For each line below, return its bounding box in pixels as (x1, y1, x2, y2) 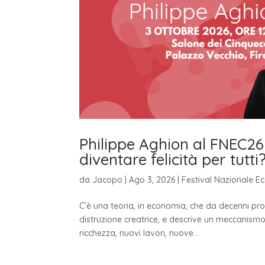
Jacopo (92, 174, 123, 185)
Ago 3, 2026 (129, 174, 176, 185)
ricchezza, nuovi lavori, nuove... (79, 227, 199, 238)
